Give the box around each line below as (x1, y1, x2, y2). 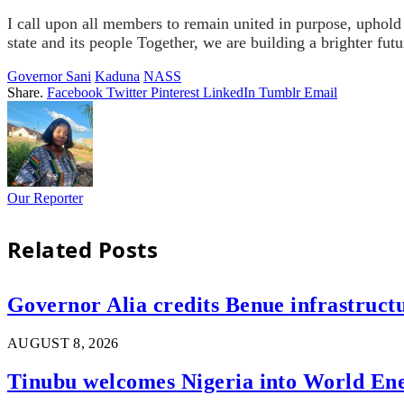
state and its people (7, 32, 137, 51)
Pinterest (151, 84, 199, 100)
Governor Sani (7, 68, 91, 84)
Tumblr (259, 84, 300, 100)
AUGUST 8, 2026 (7, 335, 119, 352)
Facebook (47, 84, 103, 100)
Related (7, 234, 98, 265)
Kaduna (95, 68, 140, 84)
